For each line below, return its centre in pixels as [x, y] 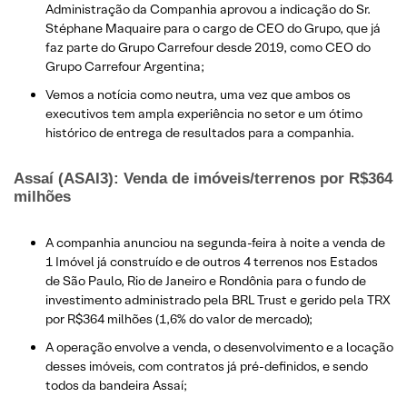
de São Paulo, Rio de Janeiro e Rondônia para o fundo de [206, 280]
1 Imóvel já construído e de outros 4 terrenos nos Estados [212, 261]
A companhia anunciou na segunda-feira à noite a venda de [215, 242]
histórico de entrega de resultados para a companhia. [200, 132]
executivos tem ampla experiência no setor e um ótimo [204, 113]
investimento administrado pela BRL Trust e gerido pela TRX [218, 299]
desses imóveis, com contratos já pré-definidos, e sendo [207, 366]
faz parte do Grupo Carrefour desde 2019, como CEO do [208, 47]
